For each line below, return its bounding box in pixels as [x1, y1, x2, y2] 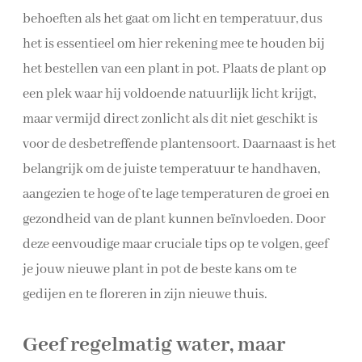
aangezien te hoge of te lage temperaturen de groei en [23, 186, 330, 204]
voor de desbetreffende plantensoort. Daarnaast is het [23, 136, 336, 154]
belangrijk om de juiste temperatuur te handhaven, [23, 161, 320, 179]
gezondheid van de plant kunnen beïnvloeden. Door [23, 211, 326, 229]
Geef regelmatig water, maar [23, 331, 285, 360]
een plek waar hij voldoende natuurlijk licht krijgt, [23, 86, 316, 103]
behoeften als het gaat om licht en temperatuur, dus [23, 11, 322, 28]
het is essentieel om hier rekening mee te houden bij [23, 36, 325, 53]
